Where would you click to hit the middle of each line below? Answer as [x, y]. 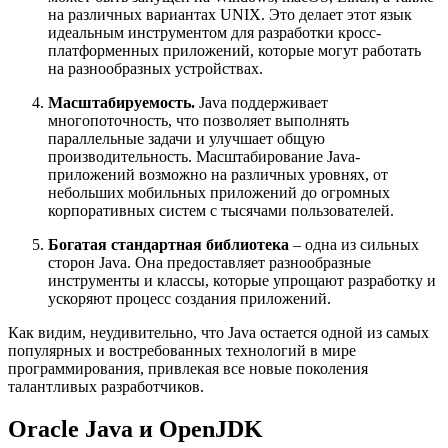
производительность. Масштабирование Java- [204, 157]
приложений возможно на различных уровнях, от [218, 175]
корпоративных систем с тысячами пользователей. [223, 211]
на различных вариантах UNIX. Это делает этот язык [230, 15]
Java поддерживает [261, 103]
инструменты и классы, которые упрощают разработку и [242, 281]
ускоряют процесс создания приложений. [191, 299]
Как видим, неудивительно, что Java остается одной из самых [218, 333]
